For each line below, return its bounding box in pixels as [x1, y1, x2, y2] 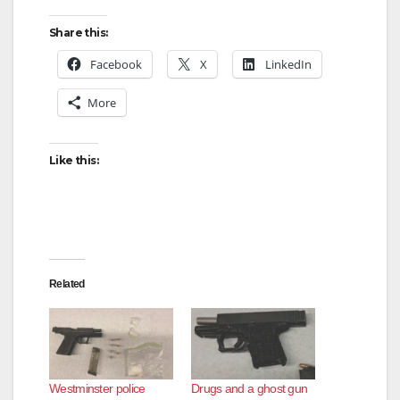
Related [49, 278, 85, 291]
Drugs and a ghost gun [191, 380, 308, 396]
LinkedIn [265, 56, 312, 73]
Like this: [49, 154, 98, 168]
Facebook [90, 56, 142, 73]
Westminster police [49, 380, 146, 396]
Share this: [49, 26, 108, 40]
